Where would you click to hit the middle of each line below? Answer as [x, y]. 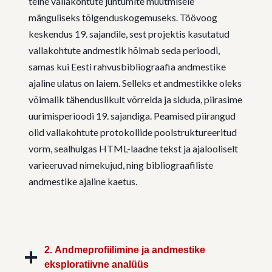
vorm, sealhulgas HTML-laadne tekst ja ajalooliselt [133, 149]
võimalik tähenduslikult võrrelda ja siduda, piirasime [135, 100]
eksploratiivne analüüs [97, 265]
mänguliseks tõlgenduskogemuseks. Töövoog [123, 18]
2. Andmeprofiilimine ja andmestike [125, 250]
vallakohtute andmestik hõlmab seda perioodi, [124, 50]
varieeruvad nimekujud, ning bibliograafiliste [121, 165]
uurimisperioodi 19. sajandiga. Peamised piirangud [132, 116]
